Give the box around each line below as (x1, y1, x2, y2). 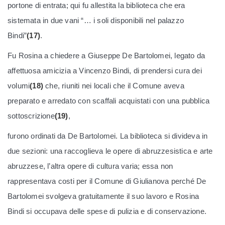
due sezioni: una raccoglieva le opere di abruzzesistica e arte (8, 146, 213, 155)
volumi (8, 81, 30, 90)
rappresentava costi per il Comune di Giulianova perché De (8, 176, 206, 185)
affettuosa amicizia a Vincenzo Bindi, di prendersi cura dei (8, 66, 202, 75)
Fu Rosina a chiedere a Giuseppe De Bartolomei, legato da (8, 51, 205, 60)
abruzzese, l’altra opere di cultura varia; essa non (8, 161, 173, 170)
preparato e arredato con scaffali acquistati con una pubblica (8, 96, 210, 105)
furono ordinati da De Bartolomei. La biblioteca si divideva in (8, 131, 208, 140)
